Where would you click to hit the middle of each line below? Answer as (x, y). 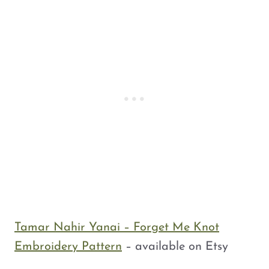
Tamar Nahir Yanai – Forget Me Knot (117, 228)
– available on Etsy (175, 247)
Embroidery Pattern (68, 247)
